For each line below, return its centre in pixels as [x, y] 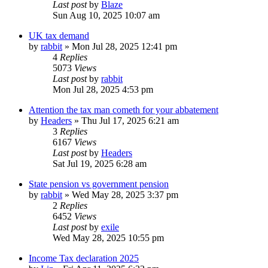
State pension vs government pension [99, 184]
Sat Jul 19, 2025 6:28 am [100, 164]
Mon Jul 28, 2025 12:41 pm [124, 47]
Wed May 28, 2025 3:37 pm [125, 195]
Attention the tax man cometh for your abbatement [124, 110]
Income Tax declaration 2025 [84, 258]
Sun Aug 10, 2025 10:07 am [106, 16]
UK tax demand [59, 36]
